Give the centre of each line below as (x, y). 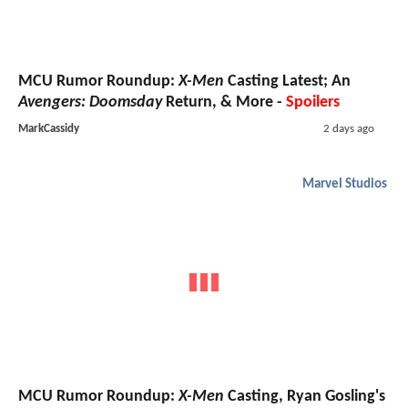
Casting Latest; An (287, 82)
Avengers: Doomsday (90, 103)
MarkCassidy (49, 129)
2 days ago (348, 129)
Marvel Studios (345, 185)
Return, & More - (224, 103)
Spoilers (313, 103)
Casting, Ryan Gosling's (305, 396)
